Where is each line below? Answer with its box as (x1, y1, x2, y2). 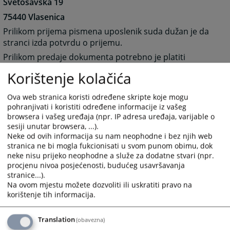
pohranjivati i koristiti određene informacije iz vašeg (7, 102, 186, 112)
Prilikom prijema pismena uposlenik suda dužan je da (3, 25, 209, 37)
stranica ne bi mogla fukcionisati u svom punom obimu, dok (7, 141, 213, 151)
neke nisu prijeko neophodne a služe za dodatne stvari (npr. (7, 150, 214, 161)
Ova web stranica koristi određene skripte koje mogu (7, 92, 188, 102)
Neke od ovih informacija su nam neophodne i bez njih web (7, 131, 213, 141)
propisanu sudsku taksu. (3, 63, 99, 74)
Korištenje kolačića (7, 68, 131, 88)
